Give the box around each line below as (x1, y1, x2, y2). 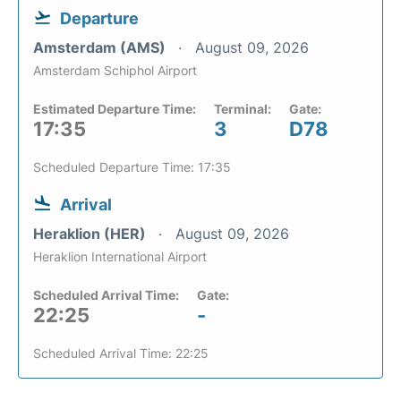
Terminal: (214, 100, 271, 116)
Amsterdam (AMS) (33, 38, 169, 56)
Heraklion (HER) (33, 224, 149, 243)
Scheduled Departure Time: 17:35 (33, 158, 231, 175)
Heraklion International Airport (33, 248, 207, 264)
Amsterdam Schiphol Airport (33, 62, 197, 78)
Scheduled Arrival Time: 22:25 (33, 345, 209, 361)
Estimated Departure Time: (33, 100, 196, 116)
